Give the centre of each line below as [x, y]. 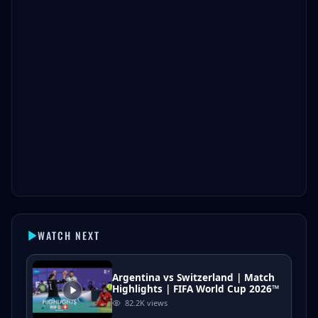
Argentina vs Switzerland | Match [193, 278]
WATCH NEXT [69, 235]
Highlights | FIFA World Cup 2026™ [196, 289]
